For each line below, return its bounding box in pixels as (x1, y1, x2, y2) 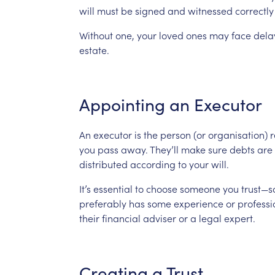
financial (101, 211, 141, 225)
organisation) (207, 127, 268, 141)
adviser (142, 211, 176, 225)
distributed (79, 157, 128, 171)
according (130, 157, 176, 171)
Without (79, 28, 113, 42)
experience (173, 196, 223, 210)
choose (145, 181, 177, 195)
